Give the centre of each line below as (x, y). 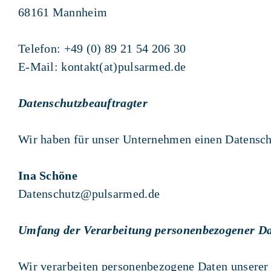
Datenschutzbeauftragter (83, 103)
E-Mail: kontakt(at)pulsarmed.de (102, 66)
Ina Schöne (47, 175)
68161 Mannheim (63, 12)
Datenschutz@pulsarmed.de (89, 193)
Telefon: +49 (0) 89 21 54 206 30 (102, 48)
